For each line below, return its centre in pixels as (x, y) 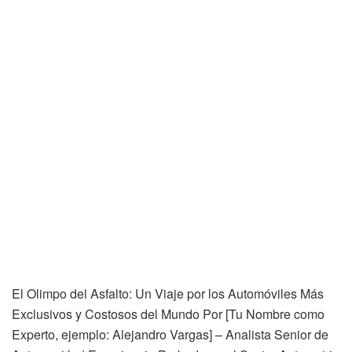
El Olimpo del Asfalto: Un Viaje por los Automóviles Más (168, 293)
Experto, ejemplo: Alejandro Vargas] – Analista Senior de (170, 334)
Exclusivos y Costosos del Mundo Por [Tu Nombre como (168, 313)
